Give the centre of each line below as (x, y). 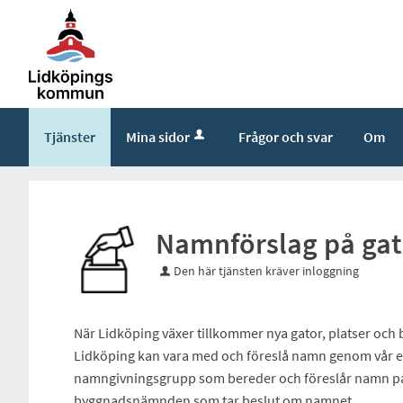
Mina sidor (158, 136)
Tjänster (70, 136)
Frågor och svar (286, 136)
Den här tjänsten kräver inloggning (266, 270)
